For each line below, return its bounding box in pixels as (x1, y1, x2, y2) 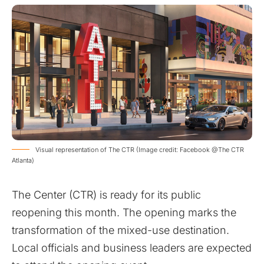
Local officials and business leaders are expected (12, 241, 252, 254)
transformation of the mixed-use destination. (12, 223, 229, 236)
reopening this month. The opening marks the (12, 206, 236, 219)
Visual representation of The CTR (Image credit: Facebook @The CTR (35, 145, 244, 154)
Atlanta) (12, 156, 34, 164)
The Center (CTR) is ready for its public (12, 188, 201, 201)
